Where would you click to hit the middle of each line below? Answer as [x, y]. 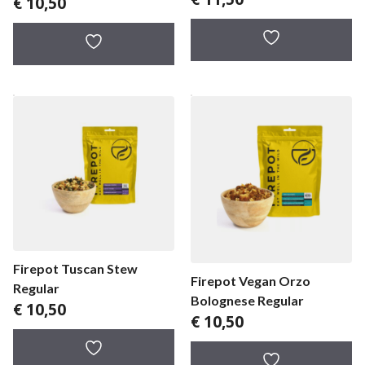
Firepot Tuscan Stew [75, 268]
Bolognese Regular [247, 300]
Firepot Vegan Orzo [251, 280]
